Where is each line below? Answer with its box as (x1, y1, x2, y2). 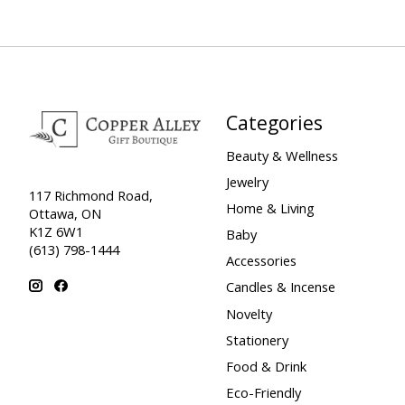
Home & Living (225, 198, 315, 217)
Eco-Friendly (225, 383, 301, 402)
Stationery (225, 330, 288, 349)
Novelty (225, 304, 272, 323)
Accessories (225, 251, 297, 270)
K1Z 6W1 (29, 221, 83, 240)
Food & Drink (225, 356, 306, 375)
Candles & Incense (225, 278, 335, 297)
